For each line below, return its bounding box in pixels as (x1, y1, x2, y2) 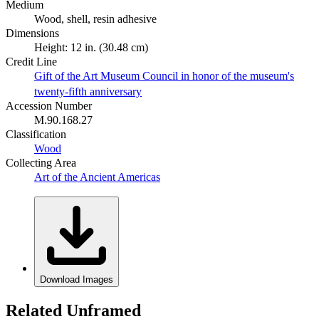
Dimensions (6, 26, 59, 39)
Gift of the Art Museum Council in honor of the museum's (34, 69, 294, 82)
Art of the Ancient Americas (34, 170, 160, 183)
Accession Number (6, 99, 92, 112)
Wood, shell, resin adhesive (34, 12, 157, 25)
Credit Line (6, 55, 57, 68)
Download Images (40, 273, 113, 285)
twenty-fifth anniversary (34, 85, 142, 98)
